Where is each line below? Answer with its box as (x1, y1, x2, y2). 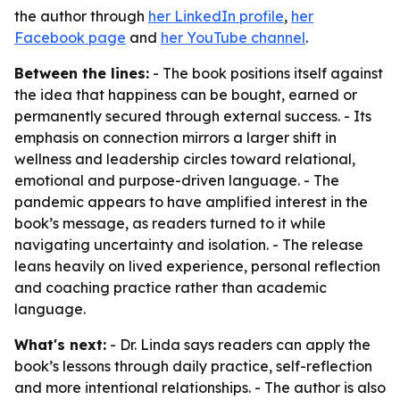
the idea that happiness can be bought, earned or (14, 86, 357, 104)
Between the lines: (14, 64, 149, 82)
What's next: (14, 336, 106, 354)
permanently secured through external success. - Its (14, 107, 371, 125)
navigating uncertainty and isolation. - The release (14, 236, 363, 254)
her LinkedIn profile (148, 7, 284, 25)
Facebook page (14, 29, 126, 46)
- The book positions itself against (149, 64, 383, 82)
